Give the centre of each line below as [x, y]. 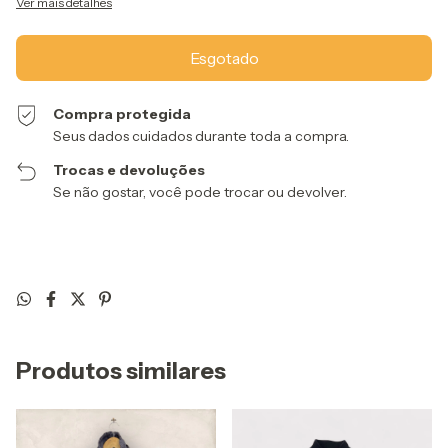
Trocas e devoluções [129, 170]
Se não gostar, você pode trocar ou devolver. [200, 192]
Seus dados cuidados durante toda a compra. [201, 136]
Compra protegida [122, 114]
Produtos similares [121, 371]
